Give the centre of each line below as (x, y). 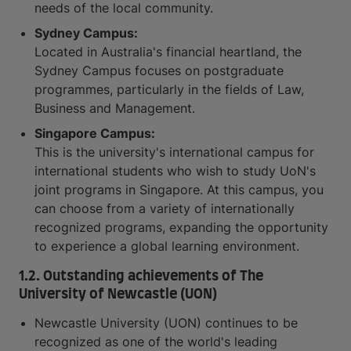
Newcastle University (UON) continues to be (166, 323)
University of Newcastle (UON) (118, 295)
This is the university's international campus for (174, 152)
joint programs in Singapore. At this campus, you (179, 190)
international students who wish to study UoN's (175, 171)
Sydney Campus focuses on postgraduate (159, 71)
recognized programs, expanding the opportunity (181, 227)
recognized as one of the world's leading (156, 342)
